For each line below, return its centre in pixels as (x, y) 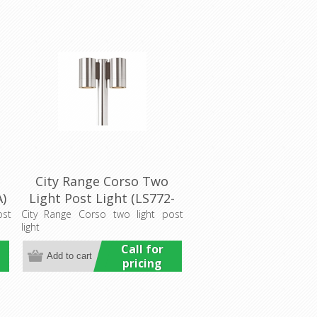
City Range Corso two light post (102, 214)
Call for (142, 249)
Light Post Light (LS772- (102, 198)
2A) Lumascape (102, 215)
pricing (142, 263)
